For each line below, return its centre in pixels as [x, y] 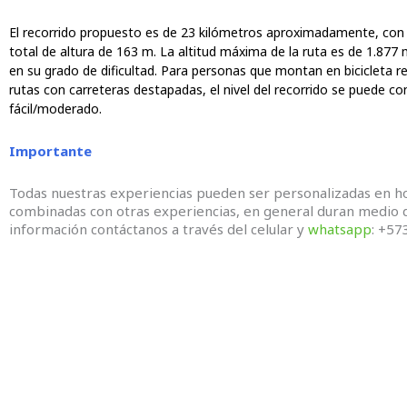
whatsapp [340, 229]
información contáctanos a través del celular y [159, 229]
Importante [50, 151]
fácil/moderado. [55, 108]
